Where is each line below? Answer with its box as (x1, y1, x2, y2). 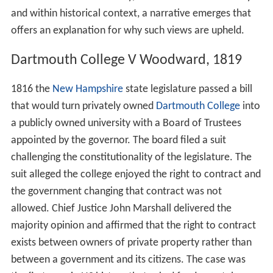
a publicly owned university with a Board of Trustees (10, 118, 241, 130)
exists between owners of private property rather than (10, 237, 252, 249)
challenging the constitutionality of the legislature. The (10, 152, 252, 164)
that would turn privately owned (10, 101, 156, 113)
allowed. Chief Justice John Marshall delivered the (10, 203, 232, 215)
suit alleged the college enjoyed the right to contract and (10, 169, 261, 181)
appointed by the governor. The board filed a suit (10, 135, 226, 147)
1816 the (10, 83, 52, 96)
